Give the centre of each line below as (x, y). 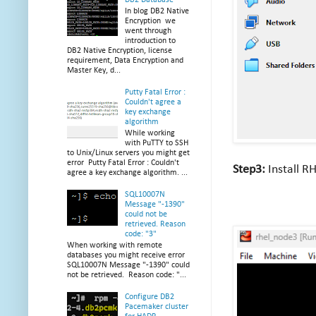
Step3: (249, 169)
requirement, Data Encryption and (125, 61)
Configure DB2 (149, 297)
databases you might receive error (127, 256)
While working (150, 134)
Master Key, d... (94, 71)
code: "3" (140, 235)
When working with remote (115, 246)
